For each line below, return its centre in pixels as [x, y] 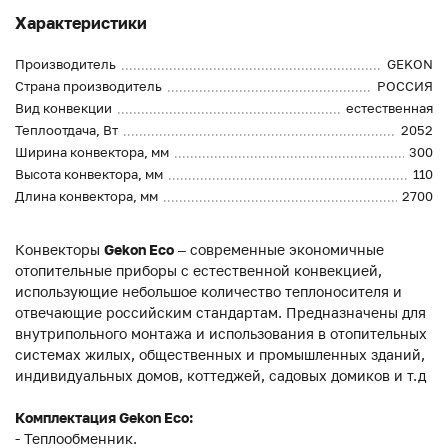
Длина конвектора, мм [86, 196]
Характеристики [81, 23]
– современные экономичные [279, 250]
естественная [389, 108]
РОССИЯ [405, 86]
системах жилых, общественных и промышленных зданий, [220, 355]
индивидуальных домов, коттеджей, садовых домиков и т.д [220, 376]
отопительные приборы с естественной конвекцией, [198, 271]
